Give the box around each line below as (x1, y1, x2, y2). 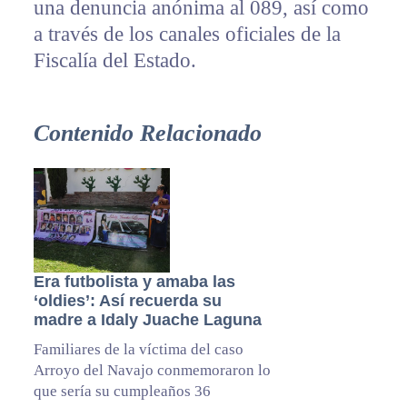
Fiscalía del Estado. (33, 49, 196, 73)
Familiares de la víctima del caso (33, 341, 243, 359)
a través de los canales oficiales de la (33, 23, 341, 46)
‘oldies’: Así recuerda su (33, 292, 222, 311)
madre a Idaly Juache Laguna (33, 311, 262, 330)
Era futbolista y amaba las (33, 273, 235, 292)
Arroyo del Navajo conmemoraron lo (33, 362, 271, 380)
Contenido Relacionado (33, 120, 262, 147)
